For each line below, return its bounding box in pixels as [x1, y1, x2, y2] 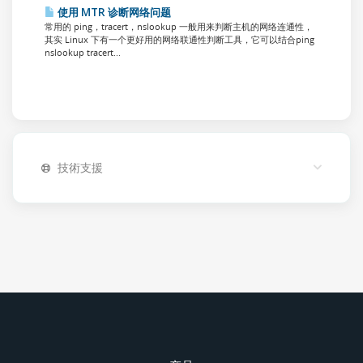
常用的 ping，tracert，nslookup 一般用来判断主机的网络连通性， [45, 20, 313, 32]
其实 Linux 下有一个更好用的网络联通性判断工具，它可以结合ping [45, 33, 314, 45]
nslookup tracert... [45, 46, 121, 58]
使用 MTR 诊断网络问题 [55, 5, 171, 19]
